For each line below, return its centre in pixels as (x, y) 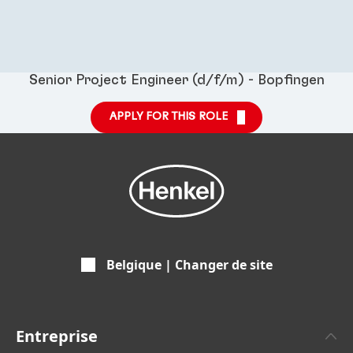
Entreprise (57, 336)
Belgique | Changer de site (189, 264)
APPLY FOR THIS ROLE (169, 116)
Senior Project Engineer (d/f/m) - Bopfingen (176, 80)
